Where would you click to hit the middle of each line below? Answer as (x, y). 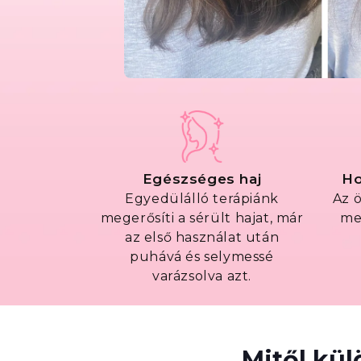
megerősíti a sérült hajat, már (202, 218)
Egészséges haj (202, 178)
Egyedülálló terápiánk (202, 198)
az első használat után (202, 237)
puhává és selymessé (202, 256)
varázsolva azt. (202, 276)
